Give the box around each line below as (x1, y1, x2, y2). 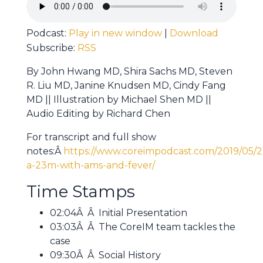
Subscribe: (26, 42, 77, 54)
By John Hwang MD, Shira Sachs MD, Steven (26, 66, 232, 77)
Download (170, 28, 218, 39)
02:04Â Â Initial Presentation (50, 207, 187, 219)
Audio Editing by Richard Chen (26, 108, 170, 120)
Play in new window (69, 28, 162, 39)
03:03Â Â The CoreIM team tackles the (50, 221, 235, 233)
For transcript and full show (26, 131, 156, 143)
